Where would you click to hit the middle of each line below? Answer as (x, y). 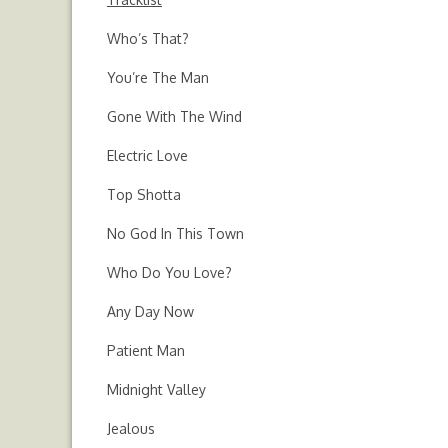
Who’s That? (148, 38)
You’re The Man (158, 77)
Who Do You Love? (169, 272)
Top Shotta (144, 194)
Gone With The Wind (174, 116)
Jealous (131, 428)
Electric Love (147, 155)
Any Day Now (150, 311)
